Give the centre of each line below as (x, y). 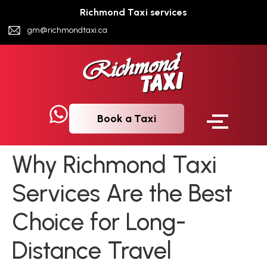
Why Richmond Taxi (114, 165)
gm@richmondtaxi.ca (67, 30)
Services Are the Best (122, 193)
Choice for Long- (99, 222)
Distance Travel (92, 251)
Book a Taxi (127, 119)
